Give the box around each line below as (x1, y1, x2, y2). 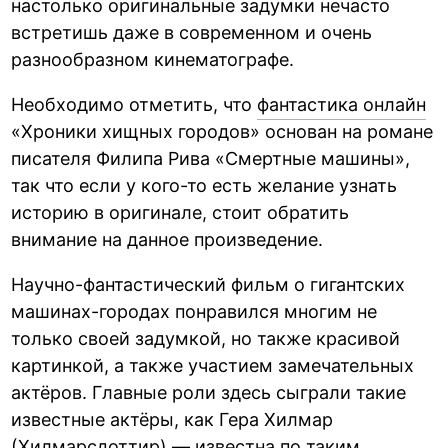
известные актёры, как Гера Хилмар (11, 408, 334, 430)
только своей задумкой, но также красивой (11, 327, 401, 349)
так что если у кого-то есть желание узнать (11, 174, 398, 196)
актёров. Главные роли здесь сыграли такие (11, 381, 407, 403)
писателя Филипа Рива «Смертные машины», (11, 147, 411, 169)
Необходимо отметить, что (11, 93, 258, 115)
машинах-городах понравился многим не (11, 300, 378, 322)
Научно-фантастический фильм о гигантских (11, 273, 406, 295)
